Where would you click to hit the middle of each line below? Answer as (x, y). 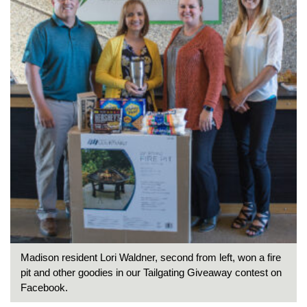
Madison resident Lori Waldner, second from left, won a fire (151, 257)
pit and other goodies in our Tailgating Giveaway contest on (151, 272)
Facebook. (44, 287)
